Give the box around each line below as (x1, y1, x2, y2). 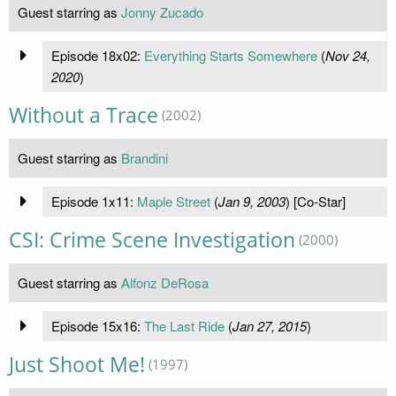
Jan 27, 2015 (232, 316, 307, 335)
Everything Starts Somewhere (143, 45, 317, 65)
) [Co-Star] (285, 191, 346, 210)
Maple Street (136, 191, 210, 210)
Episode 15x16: (50, 316, 144, 335)
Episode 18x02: (50, 45, 144, 65)
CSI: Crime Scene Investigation (9, 225, 295, 254)
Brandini (121, 148, 168, 167)
